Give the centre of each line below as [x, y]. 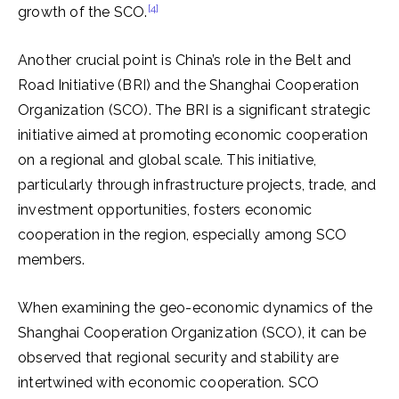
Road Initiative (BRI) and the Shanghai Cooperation [189, 85]
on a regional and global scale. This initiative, [167, 160]
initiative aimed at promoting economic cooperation [193, 135]
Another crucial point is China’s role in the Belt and [185, 60]
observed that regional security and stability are [178, 358]
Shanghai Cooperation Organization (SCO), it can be [192, 333]
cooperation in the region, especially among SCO [183, 235]
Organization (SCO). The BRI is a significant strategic [194, 110]
